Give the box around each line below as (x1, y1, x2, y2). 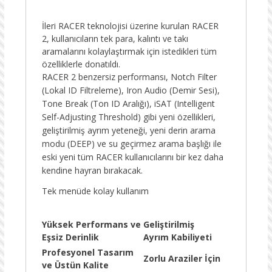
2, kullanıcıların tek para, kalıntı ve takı (41, 33, 188, 45)
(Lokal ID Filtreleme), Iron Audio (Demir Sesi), (41, 84, 220, 97)
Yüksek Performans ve (41, 219, 141, 231)
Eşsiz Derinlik (41, 231, 99, 243)
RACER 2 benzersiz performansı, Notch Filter (41, 71, 217, 83)
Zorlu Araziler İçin (143, 253, 220, 265)
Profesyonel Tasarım (41, 246, 134, 259)
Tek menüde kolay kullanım (41, 185, 149, 197)
